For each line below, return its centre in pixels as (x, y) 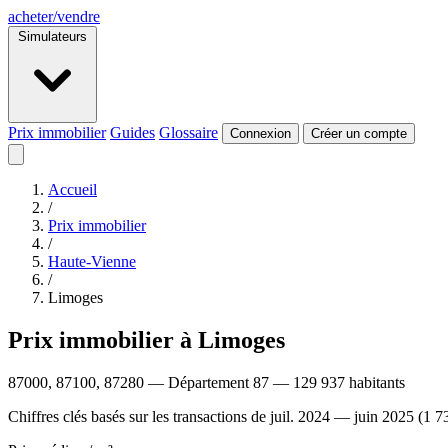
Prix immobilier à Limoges (146, 339)
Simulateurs (52, 36)
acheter (30, 16)
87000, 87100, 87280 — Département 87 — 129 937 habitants (206, 382)
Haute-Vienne (92, 261)
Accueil (72, 189)
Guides (132, 132)
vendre (78, 16)
